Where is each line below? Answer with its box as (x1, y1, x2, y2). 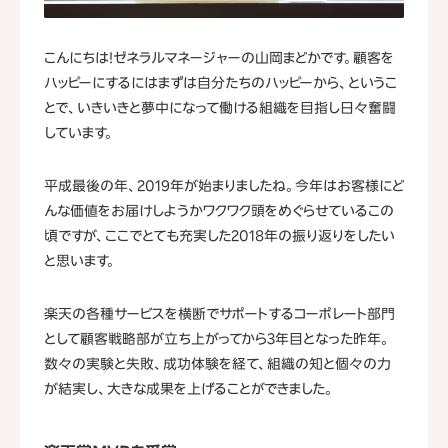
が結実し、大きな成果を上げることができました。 (44, 381, 334, 396)
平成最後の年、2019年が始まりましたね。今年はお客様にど (44, 178, 404, 193)
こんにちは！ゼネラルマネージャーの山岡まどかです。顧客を (44, 50, 394, 65)
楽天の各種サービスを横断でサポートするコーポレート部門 (44, 306, 395, 321)
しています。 (44, 125, 114, 140)
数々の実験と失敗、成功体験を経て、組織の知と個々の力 (44, 356, 391, 371)
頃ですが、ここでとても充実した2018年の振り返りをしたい (44, 228, 395, 243)
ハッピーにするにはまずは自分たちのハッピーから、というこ (44, 75, 397, 90)
